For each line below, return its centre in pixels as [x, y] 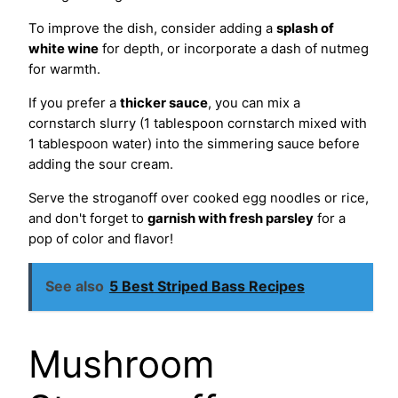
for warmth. [64, 69]
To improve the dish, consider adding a [152, 28]
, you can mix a [254, 103]
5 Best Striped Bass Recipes [207, 287]
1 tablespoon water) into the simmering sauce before [194, 143]
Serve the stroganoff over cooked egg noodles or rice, [199, 198]
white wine [64, 48]
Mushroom [122, 364]
